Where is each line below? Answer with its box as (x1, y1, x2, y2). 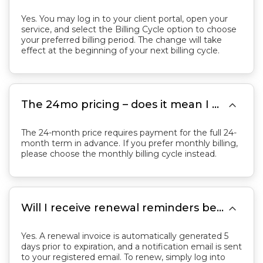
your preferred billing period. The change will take (21, 35, 222, 45)
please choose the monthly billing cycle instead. (21, 149, 217, 159)
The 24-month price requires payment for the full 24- (21, 127, 237, 138)
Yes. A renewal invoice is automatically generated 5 (21, 231, 228, 241)
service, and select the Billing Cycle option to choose (21, 24, 237, 35)
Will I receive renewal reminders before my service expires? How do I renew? (217, 201, 224, 214)
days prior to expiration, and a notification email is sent (21, 241, 242, 252)
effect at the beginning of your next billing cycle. (21, 45, 220, 56)
